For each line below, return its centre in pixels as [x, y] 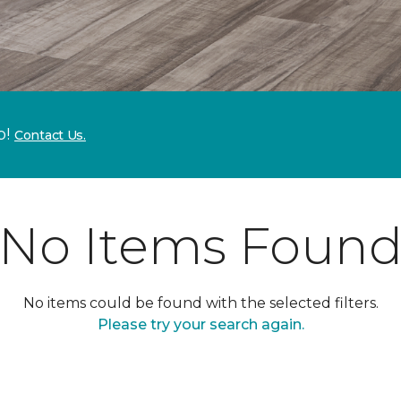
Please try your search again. [200, 324]
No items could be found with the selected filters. [200, 303]
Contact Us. [50, 135]
